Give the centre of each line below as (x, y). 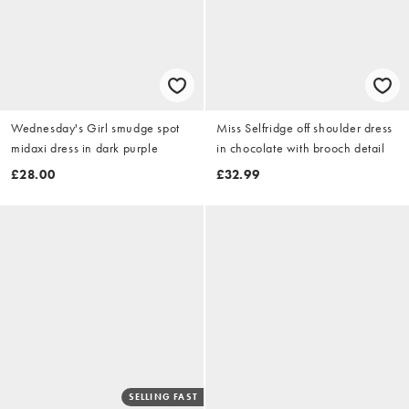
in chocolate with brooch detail (301, 147)
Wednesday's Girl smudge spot (95, 127)
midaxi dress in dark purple (85, 147)
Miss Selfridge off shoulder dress (304, 127)
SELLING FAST (163, 397)
